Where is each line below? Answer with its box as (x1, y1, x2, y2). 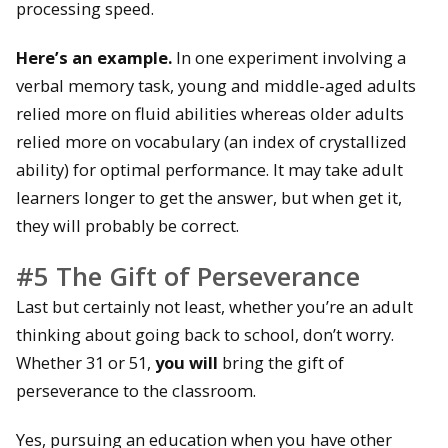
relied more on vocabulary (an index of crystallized (16, 129, 407, 153)
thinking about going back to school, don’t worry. (16, 323, 394, 347)
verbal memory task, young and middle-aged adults (16, 73, 416, 97)
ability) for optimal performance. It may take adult (16, 157, 403, 181)
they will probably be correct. (16, 213, 239, 237)
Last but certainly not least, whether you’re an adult (16, 295, 413, 319)
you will (155, 351, 218, 375)
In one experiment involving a (172, 45, 406, 69)
